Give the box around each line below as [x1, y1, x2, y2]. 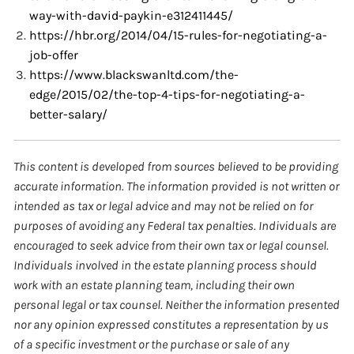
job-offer [29, 47, 79, 62]
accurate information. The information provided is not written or [13, 178, 340, 194]
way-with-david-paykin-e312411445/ [29, 7, 234, 23]
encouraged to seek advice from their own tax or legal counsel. [13, 237, 330, 253]
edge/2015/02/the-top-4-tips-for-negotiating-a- [29, 86, 306, 102]
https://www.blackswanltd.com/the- [29, 66, 239, 82]
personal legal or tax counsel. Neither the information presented [13, 296, 341, 312]
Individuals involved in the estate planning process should [13, 257, 318, 273]
